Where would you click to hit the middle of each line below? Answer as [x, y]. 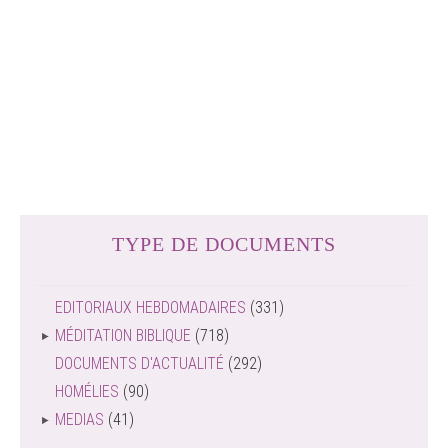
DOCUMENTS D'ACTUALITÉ [139, 363]
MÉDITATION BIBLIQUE [123, 335]
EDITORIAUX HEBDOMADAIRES [150, 307]
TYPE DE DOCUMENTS [224, 244]
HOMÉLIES [87, 391]
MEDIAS [79, 419]
